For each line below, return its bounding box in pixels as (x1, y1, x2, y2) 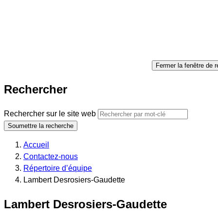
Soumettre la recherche (8, 122, 73, 129)
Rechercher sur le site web (4, 109, 96, 118)
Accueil (23, 140, 49, 149)
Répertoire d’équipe (23, 163, 92, 172)
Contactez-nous (23, 152, 78, 161)
